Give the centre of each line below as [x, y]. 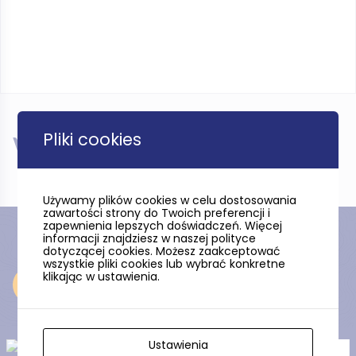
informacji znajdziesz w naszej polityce [150, 238]
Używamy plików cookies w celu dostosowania [170, 200]
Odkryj [89, 284]
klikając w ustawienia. [102, 277]
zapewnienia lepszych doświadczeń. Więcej [163, 226]
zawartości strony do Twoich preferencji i [157, 213]
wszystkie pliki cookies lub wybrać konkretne [164, 264]
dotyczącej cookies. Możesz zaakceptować [162, 251]
